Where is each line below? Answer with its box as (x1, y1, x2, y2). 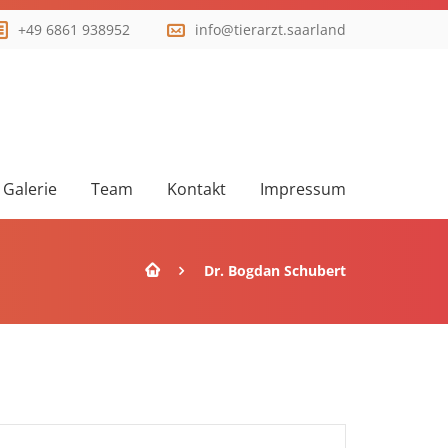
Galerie (3, 178, 57, 200)
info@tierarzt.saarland (195, 20, 346, 39)
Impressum (260, 178, 346, 200)
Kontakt (167, 178, 226, 200)
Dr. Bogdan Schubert (204, 261, 346, 280)
